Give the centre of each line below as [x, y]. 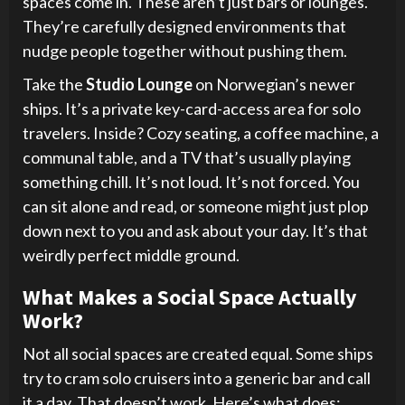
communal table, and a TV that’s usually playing [187, 157]
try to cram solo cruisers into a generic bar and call [197, 378]
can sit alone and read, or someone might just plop [196, 206]
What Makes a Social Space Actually [190, 297]
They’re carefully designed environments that [184, 26]
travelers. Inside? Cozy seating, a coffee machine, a [201, 133]
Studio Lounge [139, 84]
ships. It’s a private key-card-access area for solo [192, 108]
